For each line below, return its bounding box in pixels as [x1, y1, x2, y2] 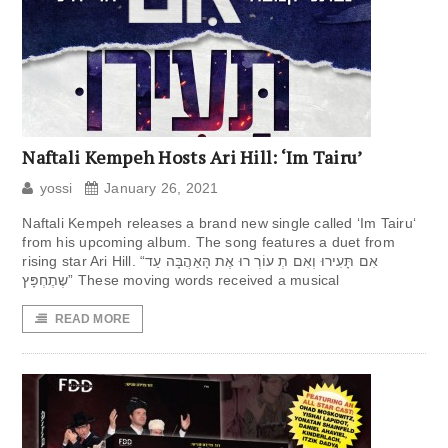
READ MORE [54, 312, 131, 327]
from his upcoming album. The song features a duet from [22, 234, 395, 251]
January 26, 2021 [104, 180, 219, 197]
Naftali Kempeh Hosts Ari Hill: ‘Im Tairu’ [22, 145, 363, 170]
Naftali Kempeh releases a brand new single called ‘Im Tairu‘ [22, 215, 417, 232]
